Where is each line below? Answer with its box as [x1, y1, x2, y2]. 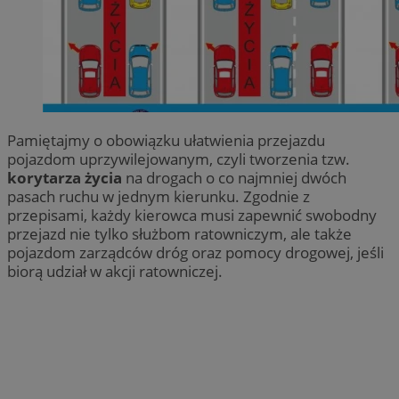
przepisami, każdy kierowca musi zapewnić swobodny [7, 204, 377, 225]
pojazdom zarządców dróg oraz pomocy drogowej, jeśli [7, 241, 384, 263]
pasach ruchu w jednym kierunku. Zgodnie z [7, 185, 310, 207]
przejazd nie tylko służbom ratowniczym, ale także [7, 223, 352, 244]
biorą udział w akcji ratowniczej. [7, 260, 223, 281]
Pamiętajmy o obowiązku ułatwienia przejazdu [7, 129, 325, 151]
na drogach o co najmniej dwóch [122, 167, 346, 188]
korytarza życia [7, 167, 122, 188]
